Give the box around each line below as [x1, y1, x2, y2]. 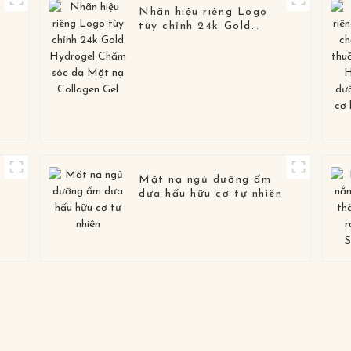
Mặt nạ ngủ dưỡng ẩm [139, 174, 272, 186]
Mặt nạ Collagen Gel [139, 49, 263, 61]
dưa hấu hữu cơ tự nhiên [139, 188, 283, 201]
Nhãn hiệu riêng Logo [139, 6, 268, 19]
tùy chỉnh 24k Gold [139, 20, 251, 33]
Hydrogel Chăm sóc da [139, 34, 275, 47]
